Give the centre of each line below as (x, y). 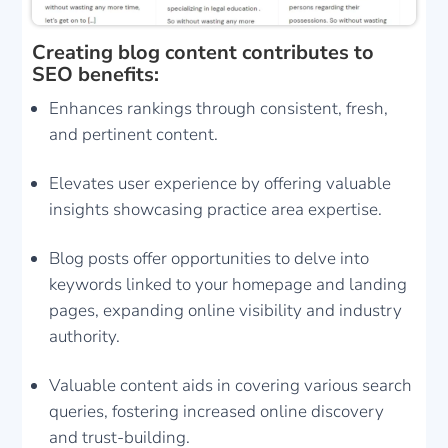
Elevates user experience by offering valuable (220, 183)
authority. (85, 336)
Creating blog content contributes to (203, 52)
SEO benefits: (96, 74)
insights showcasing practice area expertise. (216, 209)
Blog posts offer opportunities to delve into (209, 258)
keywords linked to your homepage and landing (228, 284)
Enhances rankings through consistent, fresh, (219, 108)
